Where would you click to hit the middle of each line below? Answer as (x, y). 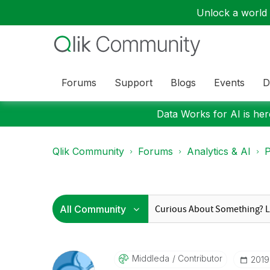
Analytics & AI (219, 151)
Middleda (150, 258)
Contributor (199, 258)
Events (229, 82)
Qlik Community (88, 151)
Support (133, 82)
